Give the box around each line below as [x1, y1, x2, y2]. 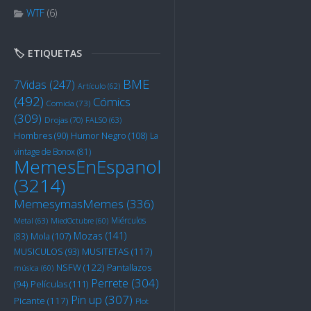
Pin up [71, 292, 102, 308]
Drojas [44, 115, 68, 125]
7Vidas [14, 77, 47, 92]
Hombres [14, 130, 52, 142]
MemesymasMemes [14, 196, 124, 212]
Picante [14, 294, 45, 307]
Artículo [78, 81, 106, 91]
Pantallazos [107, 262, 151, 274]
